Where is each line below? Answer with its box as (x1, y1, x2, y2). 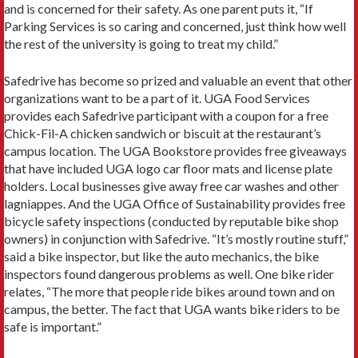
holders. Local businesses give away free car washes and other (4, 178, 339, 194)
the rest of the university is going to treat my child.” (4, 36, 278, 52)
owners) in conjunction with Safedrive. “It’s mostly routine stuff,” (4, 231, 348, 247)
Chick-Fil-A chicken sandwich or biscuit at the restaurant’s (4, 125, 321, 141)
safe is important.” (4, 319, 101, 335)
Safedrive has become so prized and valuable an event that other (4, 73, 352, 89)
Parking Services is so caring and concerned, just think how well (4, 18, 346, 34)
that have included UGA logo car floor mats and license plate (4, 161, 332, 177)
